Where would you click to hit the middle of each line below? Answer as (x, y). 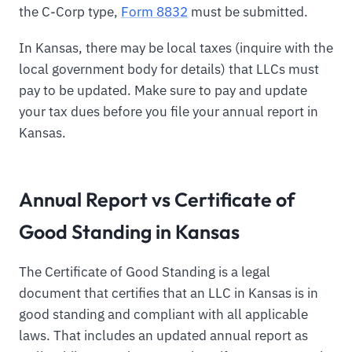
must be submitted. (248, 11)
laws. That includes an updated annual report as (163, 336)
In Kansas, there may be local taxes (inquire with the (176, 48)
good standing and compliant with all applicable (163, 315)
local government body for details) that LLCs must (169, 69)
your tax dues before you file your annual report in (169, 111)
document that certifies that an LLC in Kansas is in (169, 293)
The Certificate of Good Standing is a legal (145, 272)
